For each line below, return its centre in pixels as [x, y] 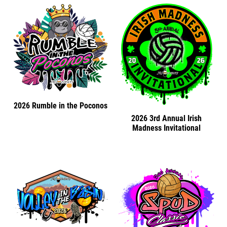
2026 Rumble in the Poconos [61, 106]
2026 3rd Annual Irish [166, 118]
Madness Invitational [166, 128]
